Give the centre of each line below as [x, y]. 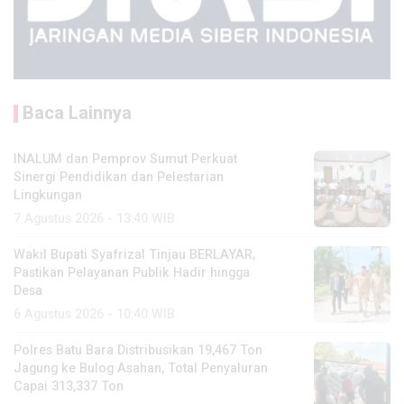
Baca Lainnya [77, 113]
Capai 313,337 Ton [69, 386]
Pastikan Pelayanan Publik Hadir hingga [132, 272]
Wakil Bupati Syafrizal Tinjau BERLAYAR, [134, 254]
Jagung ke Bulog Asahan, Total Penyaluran [141, 368]
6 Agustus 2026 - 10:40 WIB [94, 314]
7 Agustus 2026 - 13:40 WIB [94, 218]
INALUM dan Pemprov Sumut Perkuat [125, 159]
